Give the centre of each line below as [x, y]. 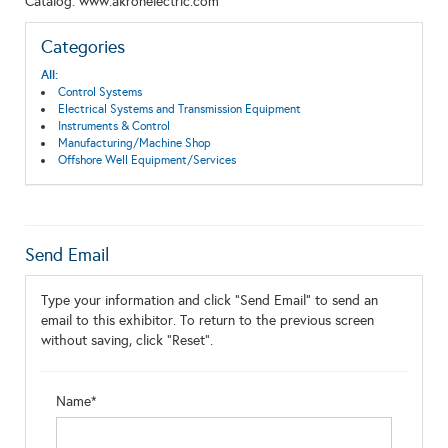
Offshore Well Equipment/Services [146, 160]
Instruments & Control [113, 126]
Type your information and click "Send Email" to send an [209, 300]
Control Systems [99, 92]
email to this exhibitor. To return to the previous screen [207, 320]
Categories [83, 47]
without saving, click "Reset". [127, 340]
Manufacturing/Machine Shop [134, 143]
